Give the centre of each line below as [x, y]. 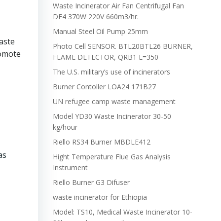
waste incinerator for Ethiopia [100, 197]
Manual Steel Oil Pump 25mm [100, 31]
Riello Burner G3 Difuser [91, 182]
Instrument [70, 167]
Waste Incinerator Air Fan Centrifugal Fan [118, 6]
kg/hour [65, 127]
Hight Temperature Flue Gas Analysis [111, 157]
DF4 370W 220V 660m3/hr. [95, 17]
